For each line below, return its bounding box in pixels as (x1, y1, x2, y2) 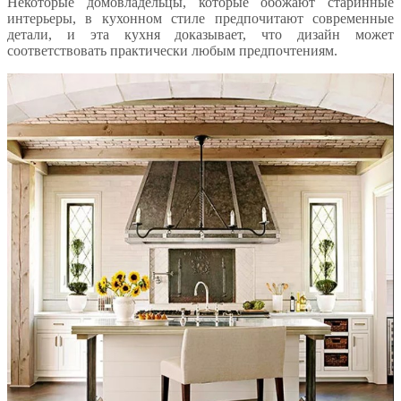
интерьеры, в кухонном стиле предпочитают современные (7, 11, 394, 27)
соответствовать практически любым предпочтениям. (7, 43, 337, 59)
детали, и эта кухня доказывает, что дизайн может (7, 27, 394, 43)
